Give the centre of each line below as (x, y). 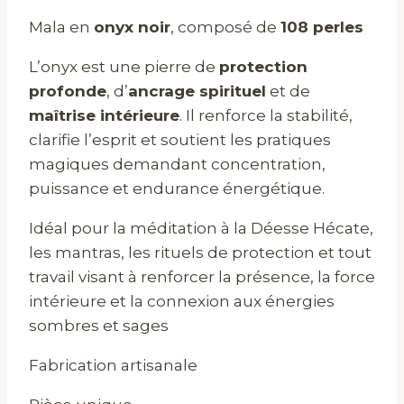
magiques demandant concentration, (177, 164)
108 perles (322, 27)
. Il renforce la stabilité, (266, 115)
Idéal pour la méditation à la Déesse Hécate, (201, 228)
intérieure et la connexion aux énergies (182, 301)
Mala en (61, 27)
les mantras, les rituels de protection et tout (200, 252)
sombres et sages (99, 325)
